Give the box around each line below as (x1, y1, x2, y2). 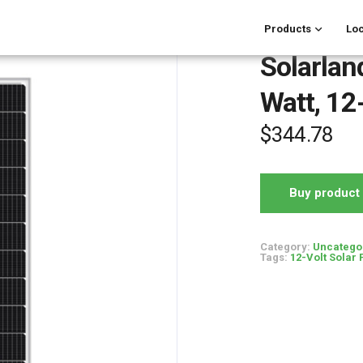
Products (264, 22, 311, 35)
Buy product (289, 186, 361, 200)
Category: (259, 241, 313, 253)
